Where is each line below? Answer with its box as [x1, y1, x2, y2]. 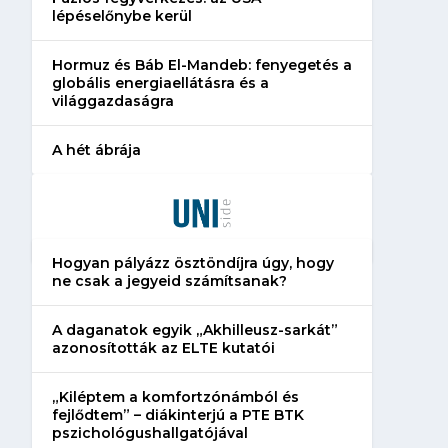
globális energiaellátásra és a [51, 73, 269, 92]
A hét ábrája [51, 140, 141, 159]
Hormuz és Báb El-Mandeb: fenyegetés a [51, 55, 352, 74]
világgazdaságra [51, 91, 174, 110]
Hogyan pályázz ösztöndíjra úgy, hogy [51, 253, 334, 272]
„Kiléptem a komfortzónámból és [51, 387, 299, 406]
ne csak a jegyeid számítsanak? [51, 271, 287, 290]
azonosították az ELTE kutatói [51, 338, 275, 357]
